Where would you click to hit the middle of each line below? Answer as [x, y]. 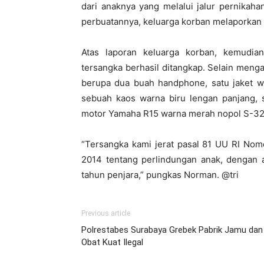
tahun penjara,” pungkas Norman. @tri [160, 175]
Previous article [106, 213]
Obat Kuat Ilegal [112, 242]
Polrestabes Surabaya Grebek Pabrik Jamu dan [172, 230]
